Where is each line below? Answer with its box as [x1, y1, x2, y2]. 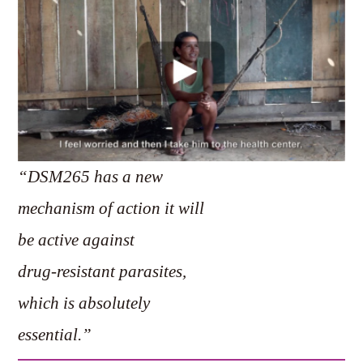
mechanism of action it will [18, 198, 205, 218]
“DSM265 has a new [18, 166, 164, 186]
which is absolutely [18, 293, 151, 313]
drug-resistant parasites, [18, 261, 187, 281]
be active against [18, 229, 135, 250]
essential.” [18, 324, 92, 344]
